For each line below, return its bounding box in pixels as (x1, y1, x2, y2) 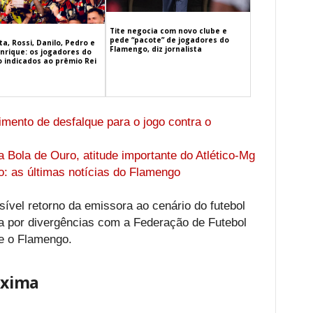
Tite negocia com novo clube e (110, 25, 228, 36)
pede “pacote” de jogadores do (110, 34, 230, 45)
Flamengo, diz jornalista (110, 43, 203, 54)
